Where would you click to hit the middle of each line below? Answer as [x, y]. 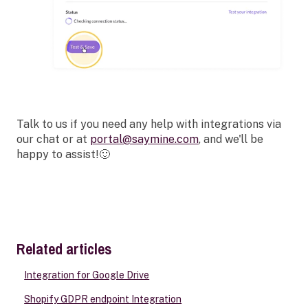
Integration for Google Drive [87, 275]
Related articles [64, 249]
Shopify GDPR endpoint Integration [103, 299]
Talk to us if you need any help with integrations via [149, 124]
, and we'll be [231, 139]
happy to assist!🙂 [63, 154]
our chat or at [53, 139]
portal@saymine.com [144, 139]
